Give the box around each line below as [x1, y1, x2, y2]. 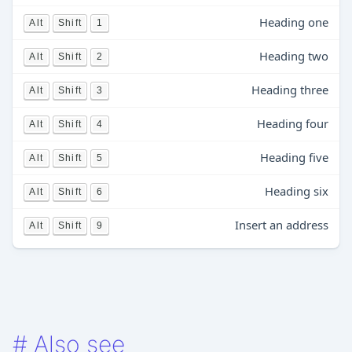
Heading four [257, 115, 328, 131]
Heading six [265, 183, 328, 199]
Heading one [259, 14, 328, 30]
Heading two [259, 48, 328, 64]
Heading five [260, 149, 328, 165]
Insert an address [235, 217, 328, 233]
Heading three [251, 82, 328, 97]
